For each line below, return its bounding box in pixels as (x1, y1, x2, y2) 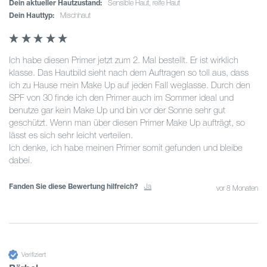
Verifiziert (21, 250, 46, 259)
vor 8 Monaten (216, 184, 258, 193)
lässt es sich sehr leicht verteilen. (9, 129, 133, 141)
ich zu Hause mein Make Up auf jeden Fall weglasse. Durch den (9, 79, 250, 91)
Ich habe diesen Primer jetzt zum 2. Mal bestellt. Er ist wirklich (9, 54, 238, 66)
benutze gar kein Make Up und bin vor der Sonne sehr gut (9, 104, 225, 116)
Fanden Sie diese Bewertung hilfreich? (9, 182, 138, 191)
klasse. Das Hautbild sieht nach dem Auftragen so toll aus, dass (9, 67, 249, 79)
